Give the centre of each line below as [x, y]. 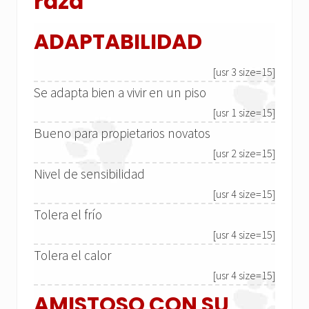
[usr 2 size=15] [244, 153]
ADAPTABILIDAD [118, 42]
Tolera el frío [68, 215]
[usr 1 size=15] [244, 113]
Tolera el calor [72, 256]
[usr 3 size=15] [244, 72]
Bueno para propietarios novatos [122, 133]
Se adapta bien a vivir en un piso [120, 93]
